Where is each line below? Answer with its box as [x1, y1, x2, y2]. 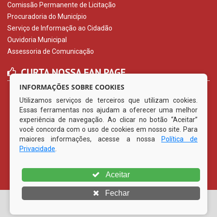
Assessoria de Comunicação [7, 47, 94, 56]
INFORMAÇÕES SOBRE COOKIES [19, 82, 124, 92]
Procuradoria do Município [7, 13, 87, 21]
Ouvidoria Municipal [7, 36, 67, 44]
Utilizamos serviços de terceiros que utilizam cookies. [19, 96, 198, 104]
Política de [161, 135, 198, 143]
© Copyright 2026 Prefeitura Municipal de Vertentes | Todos [15, 198, 196, 206]
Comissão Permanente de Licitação [7, 1, 116, 9]
